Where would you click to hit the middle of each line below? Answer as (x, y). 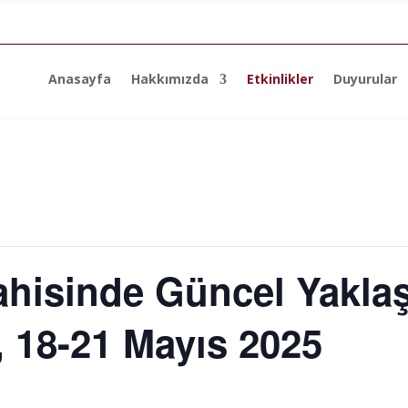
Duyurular (365, 79)
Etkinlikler (280, 79)
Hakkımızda (169, 79)
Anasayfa (79, 79)
